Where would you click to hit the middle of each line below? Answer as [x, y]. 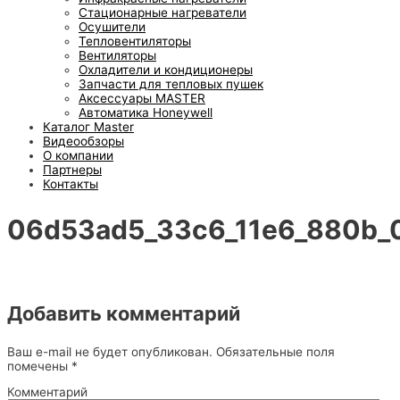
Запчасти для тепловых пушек [171, 84]
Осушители [112, 27]
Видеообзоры [83, 142]
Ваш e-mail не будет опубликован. [110, 351]
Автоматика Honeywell [146, 113]
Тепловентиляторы [135, 42]
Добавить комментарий [124, 313]
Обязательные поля [274, 351]
